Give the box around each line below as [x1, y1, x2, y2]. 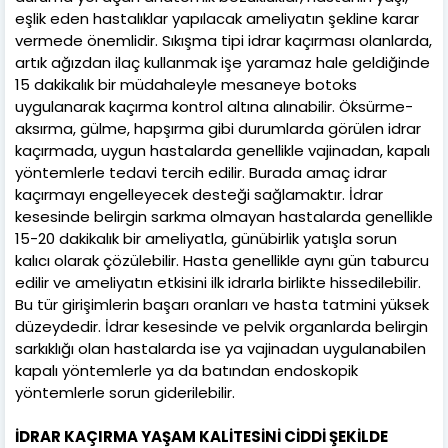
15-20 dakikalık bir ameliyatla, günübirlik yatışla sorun [15, 227, 397, 249]
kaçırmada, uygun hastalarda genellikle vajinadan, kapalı [15, 139, 430, 161]
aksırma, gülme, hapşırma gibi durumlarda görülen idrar [15, 117, 421, 139]
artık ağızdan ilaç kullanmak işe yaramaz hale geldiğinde [15, 51, 430, 73]
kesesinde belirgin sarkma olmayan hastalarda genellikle [15, 205, 433, 227]
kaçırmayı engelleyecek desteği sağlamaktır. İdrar [15, 183, 383, 205]
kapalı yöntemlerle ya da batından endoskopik [15, 359, 358, 381]
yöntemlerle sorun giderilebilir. [15, 381, 235, 403]
